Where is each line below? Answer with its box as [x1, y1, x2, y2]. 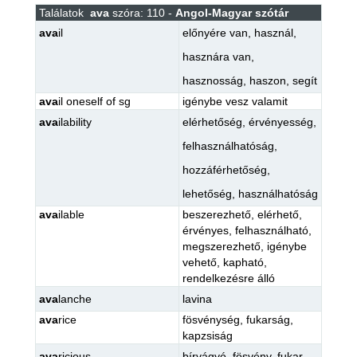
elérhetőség [182, 116, 242, 128]
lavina [182, 292, 212, 305]
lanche [57, 292, 92, 305]
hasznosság [182, 74, 243, 87]
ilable [57, 208, 84, 221]
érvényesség [248, 116, 313, 128]
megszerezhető [182, 240, 261, 253]
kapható [222, 256, 264, 269]
